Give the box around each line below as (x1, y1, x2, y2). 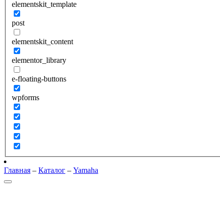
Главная (4, 166, 30, 174)
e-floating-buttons (12, 75, 66, 83)
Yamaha (73, 166, 98, 174)
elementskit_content (12, 37, 73, 46)
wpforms (12, 93, 39, 102)
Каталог (38, 166, 65, 174)
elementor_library (12, 56, 66, 64)
